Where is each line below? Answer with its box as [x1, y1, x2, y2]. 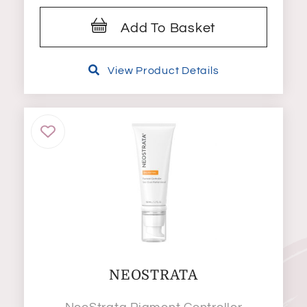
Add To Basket [121, 21, 217, 36]
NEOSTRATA [109, 267, 198, 284]
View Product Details [108, 65, 219, 77]
